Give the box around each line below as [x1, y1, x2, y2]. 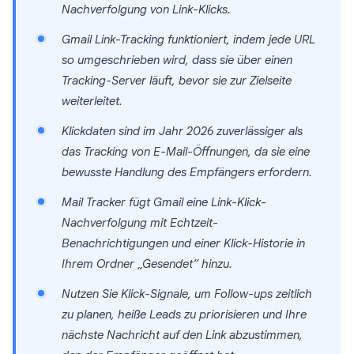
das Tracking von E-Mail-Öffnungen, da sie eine [62, 145, 310, 159]
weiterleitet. [62, 94, 122, 108]
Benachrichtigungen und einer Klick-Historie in [62, 236, 305, 250]
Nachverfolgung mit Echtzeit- [62, 216, 218, 230]
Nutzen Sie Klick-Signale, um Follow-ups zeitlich [62, 287, 312, 301]
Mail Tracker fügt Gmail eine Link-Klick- [62, 195, 266, 209]
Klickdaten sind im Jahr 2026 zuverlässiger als [62, 124, 303, 138]
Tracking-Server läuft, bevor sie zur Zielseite [62, 73, 292, 88]
